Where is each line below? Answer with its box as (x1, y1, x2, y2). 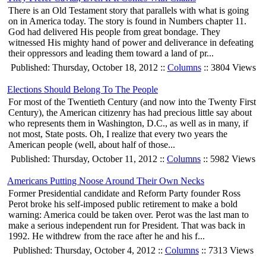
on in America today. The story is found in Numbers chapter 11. (8, 16, 246, 27)
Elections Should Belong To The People (7, 84, 158, 95)
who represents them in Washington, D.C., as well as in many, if (8, 118, 248, 129)
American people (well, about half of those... (8, 140, 175, 150)
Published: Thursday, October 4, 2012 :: (12, 245, 165, 256)
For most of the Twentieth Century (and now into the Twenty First (8, 97, 256, 107)
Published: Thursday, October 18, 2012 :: (10, 62, 167, 73)
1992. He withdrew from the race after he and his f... (8, 231, 205, 242)
